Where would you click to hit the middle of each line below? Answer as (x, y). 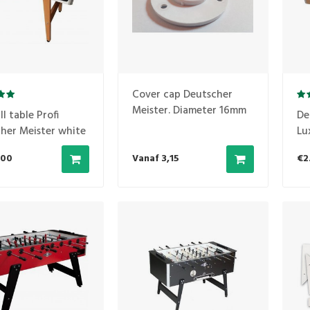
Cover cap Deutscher (182, 95)
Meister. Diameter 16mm (189, 111)
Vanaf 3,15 (155, 159)
